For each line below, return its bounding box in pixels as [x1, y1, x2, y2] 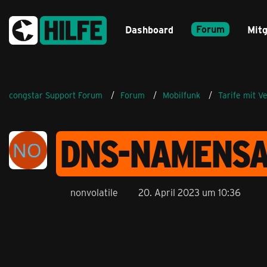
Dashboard [125, 23, 173, 36]
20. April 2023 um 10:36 [138, 186, 241, 198]
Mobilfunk [163, 89, 200, 101]
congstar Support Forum [9, 89, 103, 101]
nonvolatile [70, 186, 118, 198]
